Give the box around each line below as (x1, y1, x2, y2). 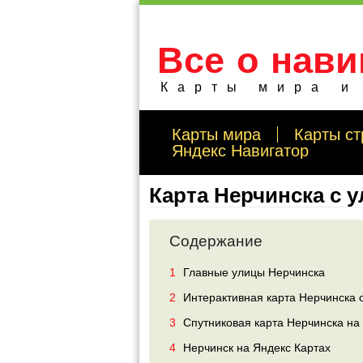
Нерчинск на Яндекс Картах (180, 341, 331, 354)
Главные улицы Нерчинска (180, 266, 325, 279)
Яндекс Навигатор (172, 142, 309, 160)
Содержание (169, 233, 263, 250)
